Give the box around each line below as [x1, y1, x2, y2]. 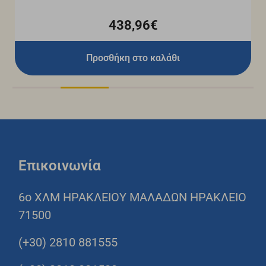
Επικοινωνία [18, 157, 101, 175]
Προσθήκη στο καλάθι [86, 52, 180, 64]
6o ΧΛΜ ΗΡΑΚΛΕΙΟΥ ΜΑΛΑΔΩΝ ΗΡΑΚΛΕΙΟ [18, 190, 246, 205]
